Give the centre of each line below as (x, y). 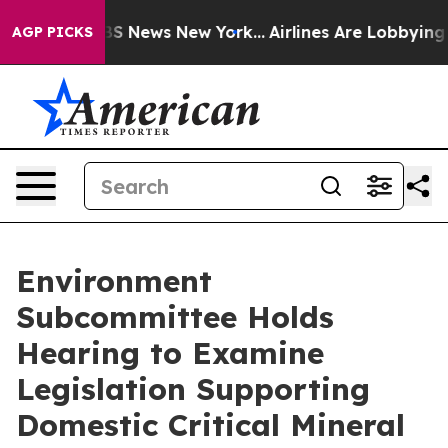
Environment (114, 281)
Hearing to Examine (170, 353)
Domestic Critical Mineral (210, 425)
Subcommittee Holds (175, 317)
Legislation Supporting (193, 389)
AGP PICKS (52, 32)
